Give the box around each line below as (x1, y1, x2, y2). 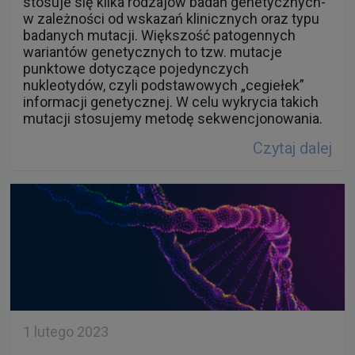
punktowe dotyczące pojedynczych (23, 60, 249, 78)
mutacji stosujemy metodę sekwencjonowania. (23, 110, 323, 128)
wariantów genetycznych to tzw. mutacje (23, 44, 282, 61)
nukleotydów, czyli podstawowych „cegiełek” (23, 77, 304, 94)
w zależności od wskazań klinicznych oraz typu (23, 10, 319, 28)
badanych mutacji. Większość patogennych (23, 27, 296, 44)
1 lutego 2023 (23, 323, 109, 341)
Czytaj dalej (253, 139, 332, 158)
